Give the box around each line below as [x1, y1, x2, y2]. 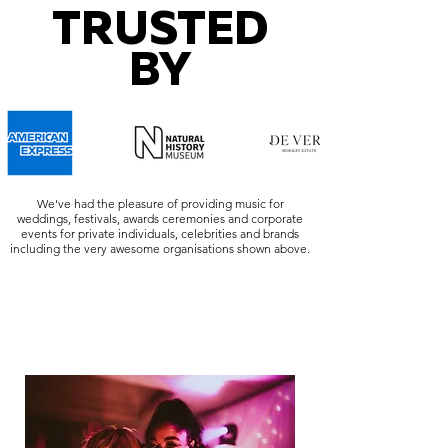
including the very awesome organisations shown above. [10, 241, 310, 256]
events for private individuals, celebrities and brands [21, 226, 299, 241]
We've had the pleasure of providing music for [36, 196, 284, 211]
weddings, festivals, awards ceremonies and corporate [17, 211, 303, 226]
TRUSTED [51, 8, 269, 54]
